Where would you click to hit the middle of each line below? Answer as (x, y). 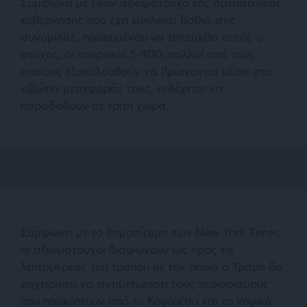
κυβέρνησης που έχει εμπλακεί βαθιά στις (128, 19)
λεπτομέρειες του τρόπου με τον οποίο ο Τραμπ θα (152, 266)
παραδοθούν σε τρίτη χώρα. (95, 105)
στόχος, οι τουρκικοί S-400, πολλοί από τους (138, 53)
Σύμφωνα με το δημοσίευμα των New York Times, (151, 232)
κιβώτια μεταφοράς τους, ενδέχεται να (122, 88)
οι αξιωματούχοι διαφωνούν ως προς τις (127, 249)
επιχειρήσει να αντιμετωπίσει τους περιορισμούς (145, 283)
